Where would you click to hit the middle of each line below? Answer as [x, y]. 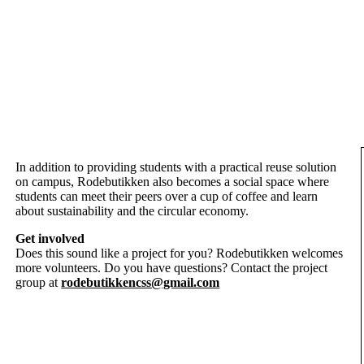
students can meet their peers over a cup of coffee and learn [167, 196]
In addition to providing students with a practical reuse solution [176, 167]
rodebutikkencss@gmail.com [141, 282]
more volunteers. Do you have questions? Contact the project [172, 268]
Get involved [50, 238]
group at [37, 282]
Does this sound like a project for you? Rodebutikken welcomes [180, 253]
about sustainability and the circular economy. [132, 211]
